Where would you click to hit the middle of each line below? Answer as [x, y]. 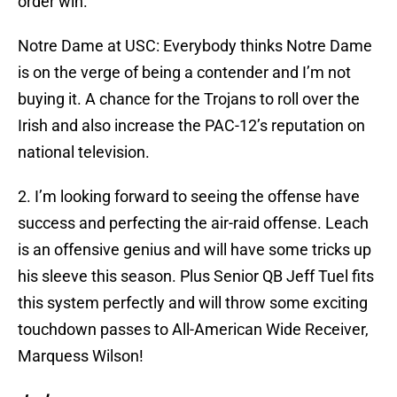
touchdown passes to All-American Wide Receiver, [193, 330]
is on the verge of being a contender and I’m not [184, 73]
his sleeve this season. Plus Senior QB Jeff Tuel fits [196, 276]
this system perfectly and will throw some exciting [193, 303]
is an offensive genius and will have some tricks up [195, 250]
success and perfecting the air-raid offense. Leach [193, 223]
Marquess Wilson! [81, 356]
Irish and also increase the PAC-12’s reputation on [191, 126]
